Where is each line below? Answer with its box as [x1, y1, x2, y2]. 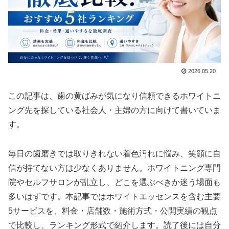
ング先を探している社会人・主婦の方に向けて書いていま [8, 106, 221, 115]
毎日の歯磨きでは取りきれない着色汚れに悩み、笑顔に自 [8, 149, 221, 158]
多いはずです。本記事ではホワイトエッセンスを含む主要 [8, 192, 221, 201]
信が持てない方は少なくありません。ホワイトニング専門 [8, 163, 221, 172]
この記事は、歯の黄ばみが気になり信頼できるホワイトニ [8, 91, 221, 101]
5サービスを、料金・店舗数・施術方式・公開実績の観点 [8, 206, 217, 215]
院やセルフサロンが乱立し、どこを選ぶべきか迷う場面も [8, 177, 221, 187]
